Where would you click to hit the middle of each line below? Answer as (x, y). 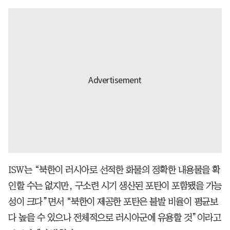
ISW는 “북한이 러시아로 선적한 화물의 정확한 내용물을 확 (114, 170)
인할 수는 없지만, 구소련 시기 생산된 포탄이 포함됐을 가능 (115, 186)
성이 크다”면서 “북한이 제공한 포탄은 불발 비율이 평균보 (113, 202)
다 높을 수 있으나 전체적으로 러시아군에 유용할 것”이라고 (114, 217)
